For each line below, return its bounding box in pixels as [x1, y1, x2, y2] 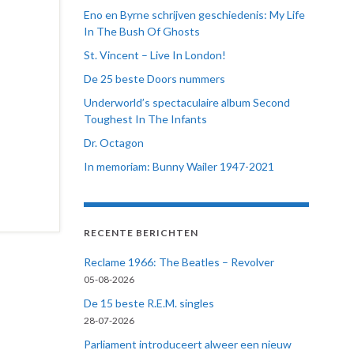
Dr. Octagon [84, 136, 144, 149]
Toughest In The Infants [84, 112, 207, 126]
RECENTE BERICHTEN [84, 227, 198, 239]
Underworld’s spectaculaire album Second [84, 96, 290, 109]
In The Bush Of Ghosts [84, 24, 200, 38]
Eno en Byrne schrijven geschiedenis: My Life [84, 8, 305, 21]
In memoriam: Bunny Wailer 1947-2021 [84, 160, 274, 173]
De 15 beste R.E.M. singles [84, 296, 214, 310]
